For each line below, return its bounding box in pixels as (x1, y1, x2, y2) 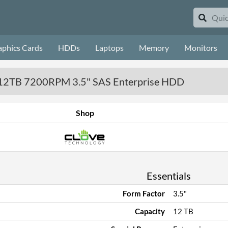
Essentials (147, 169, 191, 182)
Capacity (134, 207, 165, 216)
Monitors (184, 43, 217, 52)
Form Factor (122, 189, 165, 198)
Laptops (95, 43, 124, 52)
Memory (139, 43, 169, 52)
